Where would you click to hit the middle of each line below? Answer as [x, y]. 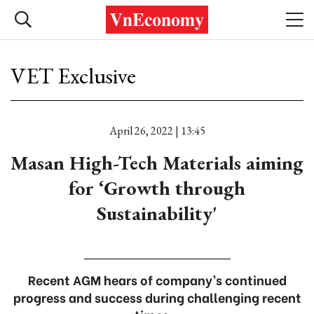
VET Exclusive [73, 76]
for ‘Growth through [157, 188]
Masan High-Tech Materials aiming [157, 163]
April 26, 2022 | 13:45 [157, 131]
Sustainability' [157, 213]
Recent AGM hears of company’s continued [157, 279]
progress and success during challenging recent [157, 297]
